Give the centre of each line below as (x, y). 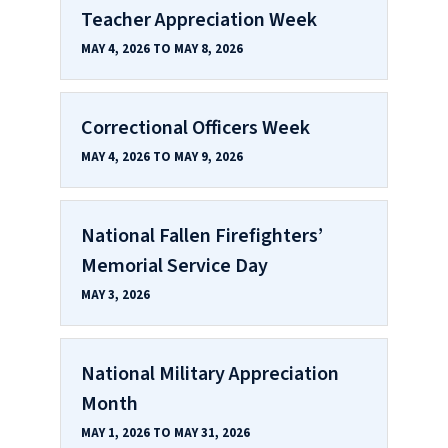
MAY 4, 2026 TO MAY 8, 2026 (162, 48)
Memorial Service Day (174, 265)
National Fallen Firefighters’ (202, 235)
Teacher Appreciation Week (199, 19)
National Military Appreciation (210, 373)
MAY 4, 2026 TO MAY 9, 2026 (162, 156)
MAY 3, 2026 (115, 294)
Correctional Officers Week (195, 127)
